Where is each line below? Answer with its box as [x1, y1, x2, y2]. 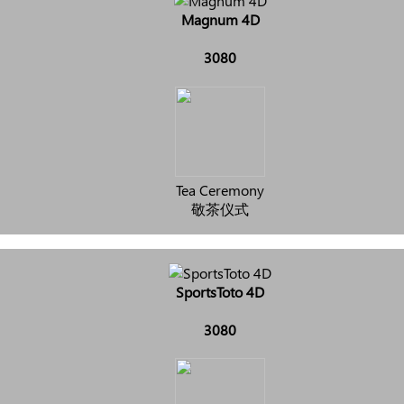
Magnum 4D [180, 9, 260, 29]
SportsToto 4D [176, 281, 264, 301]
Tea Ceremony [176, 179, 264, 199]
